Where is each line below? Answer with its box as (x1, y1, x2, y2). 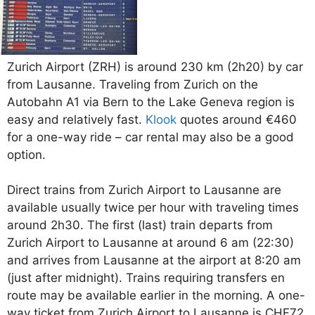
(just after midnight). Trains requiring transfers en (7, 271, 285, 285)
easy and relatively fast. (7, 112, 146, 127)
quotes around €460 (176, 112, 297, 127)
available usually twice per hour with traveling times (7, 200, 299, 215)
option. (7, 147, 46, 162)
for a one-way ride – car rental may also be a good (7, 129, 294, 144)
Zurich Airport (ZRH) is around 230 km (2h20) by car (7, 59, 303, 74)
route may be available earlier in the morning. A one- (7, 288, 305, 303)
